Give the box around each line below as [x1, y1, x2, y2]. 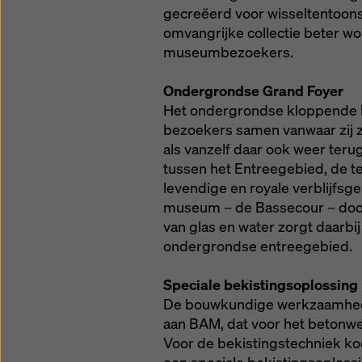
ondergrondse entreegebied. [163, 237, 352, 255]
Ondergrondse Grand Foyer [163, 82, 343, 100]
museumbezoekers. [163, 43, 293, 61]
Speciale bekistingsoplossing [163, 276, 358, 294]
